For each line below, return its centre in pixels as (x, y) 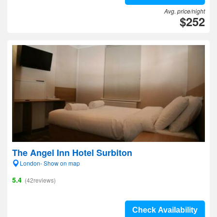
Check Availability (165, 210)
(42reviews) (40, 180)
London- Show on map (50, 163)
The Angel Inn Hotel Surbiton (72, 153)
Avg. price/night (185, 11)
